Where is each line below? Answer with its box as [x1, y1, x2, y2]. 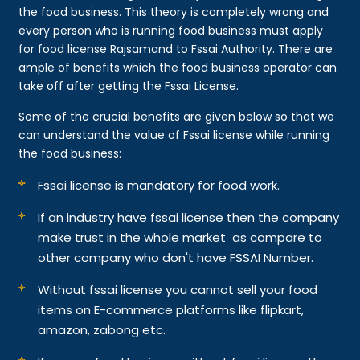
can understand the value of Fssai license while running [18, 126, 330, 143]
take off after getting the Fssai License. [18, 77, 239, 94]
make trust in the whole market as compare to [38, 228, 323, 246]
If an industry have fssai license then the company [38, 208, 340, 226]
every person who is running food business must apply [18, 22, 324, 39]
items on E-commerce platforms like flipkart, [38, 301, 305, 318]
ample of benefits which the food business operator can [18, 59, 337, 76]
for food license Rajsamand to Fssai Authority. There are [18, 40, 333, 57]
